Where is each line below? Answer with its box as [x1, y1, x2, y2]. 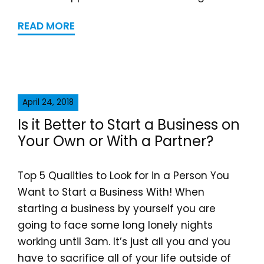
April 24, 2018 [22, 97, 74, 108]
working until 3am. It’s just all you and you [18, 235, 230, 249]
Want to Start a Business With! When [18, 185, 204, 199]
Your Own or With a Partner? [18, 131, 213, 151]
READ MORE [18, 19, 75, 33]
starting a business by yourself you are [18, 202, 216, 216]
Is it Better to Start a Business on [18, 115, 240, 134]
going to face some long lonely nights [18, 218, 213, 232]
